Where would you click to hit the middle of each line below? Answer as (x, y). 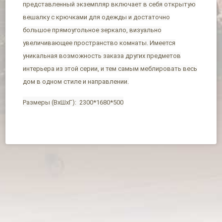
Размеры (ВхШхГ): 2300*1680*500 (73, 102)
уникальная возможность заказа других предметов (102, 55)
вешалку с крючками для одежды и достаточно (97, 17)
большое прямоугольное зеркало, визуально (92, 30)
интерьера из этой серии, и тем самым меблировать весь (110, 68)
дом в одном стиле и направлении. (76, 81)
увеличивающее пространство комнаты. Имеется (99, 43)
